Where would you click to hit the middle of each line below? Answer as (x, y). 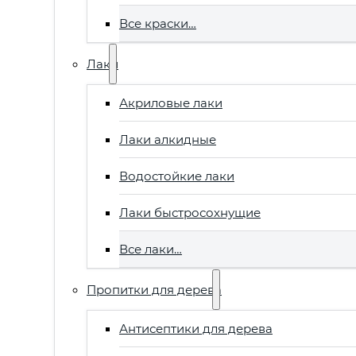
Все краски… (157, 23)
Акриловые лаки (170, 103)
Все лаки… (150, 249)
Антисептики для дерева (195, 328)
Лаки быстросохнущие (190, 212)
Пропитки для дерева (154, 289)
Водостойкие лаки (176, 176)
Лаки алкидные (167, 139)
